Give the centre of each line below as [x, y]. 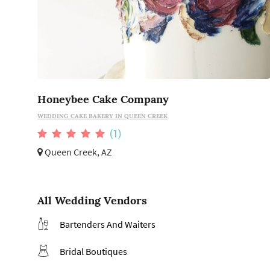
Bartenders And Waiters [108, 224]
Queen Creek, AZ [77, 152]
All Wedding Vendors [92, 201]
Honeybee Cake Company [103, 99]
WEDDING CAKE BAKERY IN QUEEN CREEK [102, 116]
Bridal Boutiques [93, 252]
